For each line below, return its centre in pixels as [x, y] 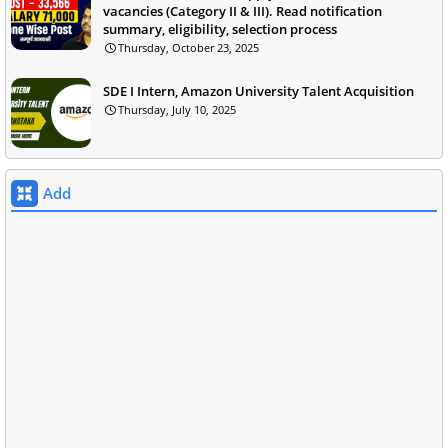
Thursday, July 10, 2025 [177, 110]
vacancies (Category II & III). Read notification [242, 11]
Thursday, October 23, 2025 [188, 48]
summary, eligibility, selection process [220, 29]
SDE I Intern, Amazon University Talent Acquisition [258, 91]
